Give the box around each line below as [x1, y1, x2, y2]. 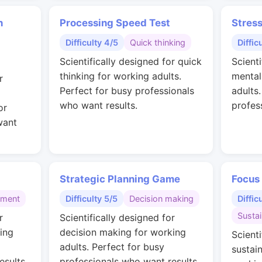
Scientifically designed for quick [60, 56, 202, 67]
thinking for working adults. [60, 70, 181, 82]
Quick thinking [130, 37, 185, 47]
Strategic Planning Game [60, 173, 180, 185]
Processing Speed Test [60, 17, 170, 29]
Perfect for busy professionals [60, 85, 194, 96]
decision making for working [60, 226, 186, 238]
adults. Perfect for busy [60, 241, 164, 253]
